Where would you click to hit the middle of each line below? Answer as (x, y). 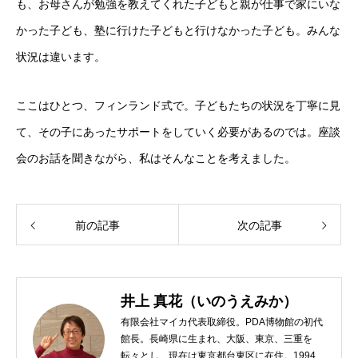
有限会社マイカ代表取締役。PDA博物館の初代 (222, 322)
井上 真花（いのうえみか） (209, 301)
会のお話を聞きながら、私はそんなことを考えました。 (156, 158)
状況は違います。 (61, 57)
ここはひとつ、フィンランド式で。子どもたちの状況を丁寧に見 (178, 105)
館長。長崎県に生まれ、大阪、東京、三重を (217, 339)
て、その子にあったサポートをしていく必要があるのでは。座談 (178, 132)
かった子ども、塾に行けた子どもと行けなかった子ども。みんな (178, 30)
